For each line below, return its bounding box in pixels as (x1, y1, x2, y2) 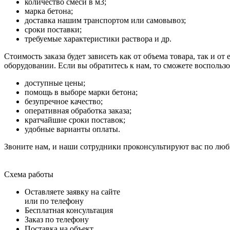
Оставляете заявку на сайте (25, 187, 120, 197)
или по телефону (25, 197, 84, 206)
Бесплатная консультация (25, 206, 113, 215)
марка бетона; (25, 7, 73, 16)
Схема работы (4, 170, 53, 179)
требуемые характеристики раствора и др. (25, 34, 171, 44)
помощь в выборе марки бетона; (25, 88, 138, 97)
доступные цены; (25, 79, 85, 88)
